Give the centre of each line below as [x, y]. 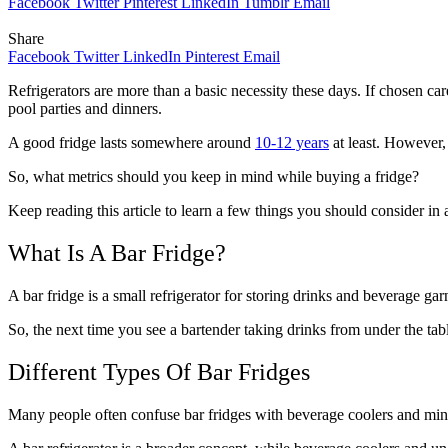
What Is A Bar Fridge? [120, 252]
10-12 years [292, 142]
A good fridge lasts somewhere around [131, 142]
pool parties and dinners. [85, 108]
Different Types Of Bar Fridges [159, 371]
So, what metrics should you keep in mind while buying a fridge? [215, 176]
